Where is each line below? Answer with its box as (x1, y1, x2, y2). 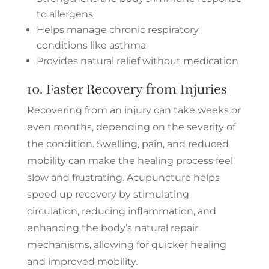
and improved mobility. (26, 255, 138, 267)
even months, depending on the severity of (26, 121, 235, 133)
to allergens (36, 8, 93, 20)
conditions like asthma (36, 39, 146, 51)
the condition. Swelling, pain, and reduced (26, 138, 229, 150)
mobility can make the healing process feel (26, 154, 233, 166)
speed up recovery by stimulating (26, 188, 189, 200)
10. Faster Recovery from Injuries (26, 80, 227, 97)
